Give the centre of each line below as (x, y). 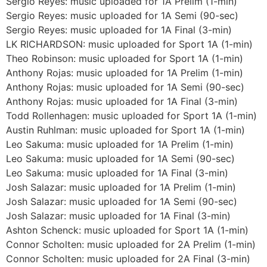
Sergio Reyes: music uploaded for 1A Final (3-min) (119, 30)
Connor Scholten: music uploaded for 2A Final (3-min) (128, 258)
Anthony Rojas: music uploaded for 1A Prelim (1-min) (125, 72)
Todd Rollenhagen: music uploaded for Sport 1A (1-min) (131, 115)
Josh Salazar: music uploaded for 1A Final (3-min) (118, 215)
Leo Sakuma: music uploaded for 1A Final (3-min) (117, 173)
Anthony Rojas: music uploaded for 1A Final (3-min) (122, 101)
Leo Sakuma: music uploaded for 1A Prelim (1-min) (120, 144)
